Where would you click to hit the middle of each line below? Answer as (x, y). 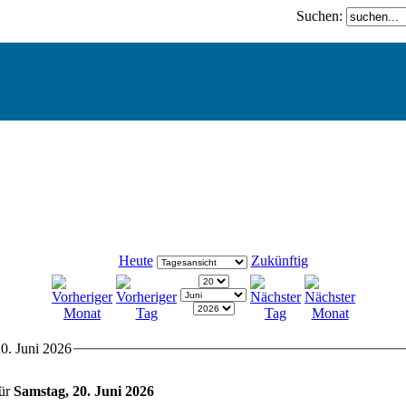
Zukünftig (279, 261)
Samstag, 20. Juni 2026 (83, 391)
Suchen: (321, 16)
